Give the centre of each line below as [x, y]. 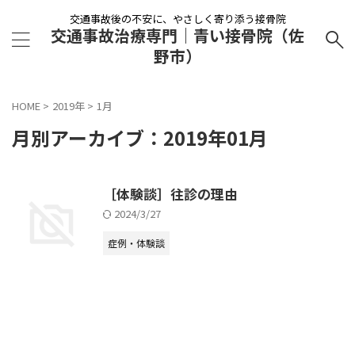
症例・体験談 [136, 243]
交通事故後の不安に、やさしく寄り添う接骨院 [177, 19]
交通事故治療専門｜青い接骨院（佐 [177, 35]
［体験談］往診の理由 [170, 194]
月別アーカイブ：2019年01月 [140, 137]
